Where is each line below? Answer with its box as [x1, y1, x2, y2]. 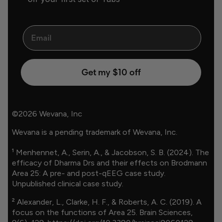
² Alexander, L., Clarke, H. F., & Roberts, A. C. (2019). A [11, 197, 202, 207]
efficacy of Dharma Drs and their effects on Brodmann [11, 158, 207, 167]
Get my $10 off [81, 66, 141, 78]
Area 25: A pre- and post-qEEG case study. [11, 168, 166, 178]
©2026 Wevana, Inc [11, 109, 82, 118]
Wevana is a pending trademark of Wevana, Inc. [11, 127, 177, 137]
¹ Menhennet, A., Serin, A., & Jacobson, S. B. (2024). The [11, 147, 209, 157]
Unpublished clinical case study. [11, 178, 123, 188]
